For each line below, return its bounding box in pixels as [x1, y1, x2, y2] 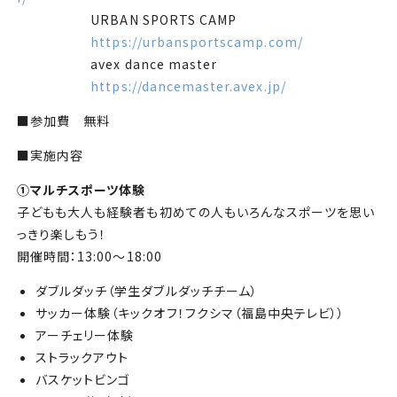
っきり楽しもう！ [16, 224, 107, 243]
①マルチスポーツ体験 [16, 180, 146, 198]
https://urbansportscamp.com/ [90, 32, 303, 51]
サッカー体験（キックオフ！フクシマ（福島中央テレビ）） [35, 303, 346, 322]
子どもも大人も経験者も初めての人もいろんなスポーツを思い [16, 202, 376, 221]
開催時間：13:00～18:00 [16, 246, 162, 265]
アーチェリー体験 [35, 325, 135, 344]
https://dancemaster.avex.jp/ [90, 76, 286, 95]
